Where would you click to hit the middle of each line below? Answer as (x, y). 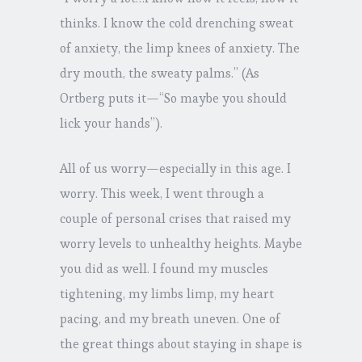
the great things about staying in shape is (181, 344)
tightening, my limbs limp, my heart (167, 294)
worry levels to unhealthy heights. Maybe (181, 244)
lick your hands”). (111, 124)
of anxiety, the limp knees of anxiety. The (180, 48)
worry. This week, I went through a (162, 194)
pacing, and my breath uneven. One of (170, 319)
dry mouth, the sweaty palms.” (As (160, 74)
